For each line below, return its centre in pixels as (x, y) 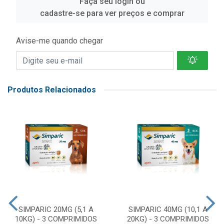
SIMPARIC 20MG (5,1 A (56, 209)
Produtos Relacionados (52, 90)
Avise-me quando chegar (59, 41)
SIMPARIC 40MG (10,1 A (168, 209)
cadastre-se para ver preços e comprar (112, 13)
